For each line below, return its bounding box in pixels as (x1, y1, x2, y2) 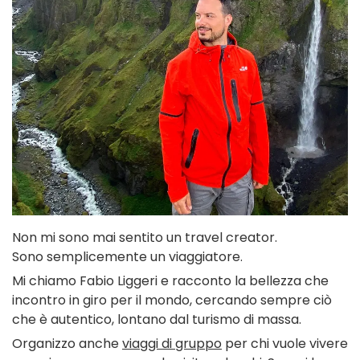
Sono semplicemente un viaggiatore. (12, 247, 243, 267)
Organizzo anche (12, 334, 122, 354)
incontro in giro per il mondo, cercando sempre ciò (12, 291, 332, 310)
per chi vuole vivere (222, 334, 348, 354)
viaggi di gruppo (122, 334, 222, 354)
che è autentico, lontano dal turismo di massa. (12, 310, 301, 329)
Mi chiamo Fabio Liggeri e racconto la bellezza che (12, 272, 329, 291)
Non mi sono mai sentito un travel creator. (12, 228, 277, 247)
